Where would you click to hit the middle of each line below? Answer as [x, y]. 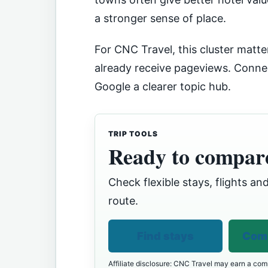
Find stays [166, 236]
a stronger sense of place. [160, 18]
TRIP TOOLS [133, 133]
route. [123, 200]
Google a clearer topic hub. [163, 86]
